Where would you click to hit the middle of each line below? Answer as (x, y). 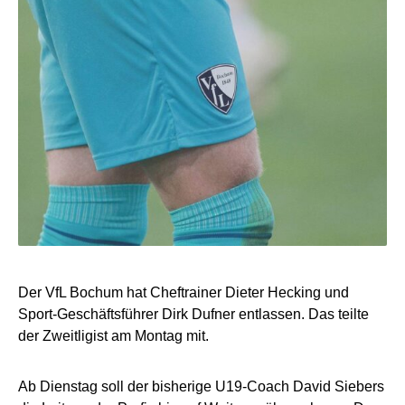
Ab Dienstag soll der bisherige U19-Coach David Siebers (201, 386)
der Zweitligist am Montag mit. (113, 335)
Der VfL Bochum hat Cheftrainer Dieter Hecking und (184, 292)
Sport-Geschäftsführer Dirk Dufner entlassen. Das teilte (193, 314)
